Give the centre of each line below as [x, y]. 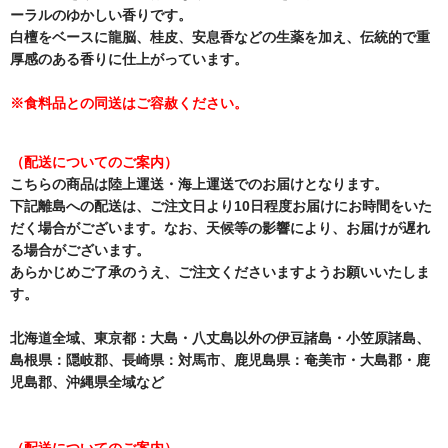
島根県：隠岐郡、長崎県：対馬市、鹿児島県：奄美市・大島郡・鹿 [220, 359]
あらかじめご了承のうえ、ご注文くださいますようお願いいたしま [220, 271]
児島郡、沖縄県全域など [87, 381]
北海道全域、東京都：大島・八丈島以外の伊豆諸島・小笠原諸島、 [220, 337]
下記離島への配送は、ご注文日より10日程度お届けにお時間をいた [221, 205]
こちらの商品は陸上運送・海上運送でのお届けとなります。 [199, 183]
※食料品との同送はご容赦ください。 [129, 102]
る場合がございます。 [80, 249]
